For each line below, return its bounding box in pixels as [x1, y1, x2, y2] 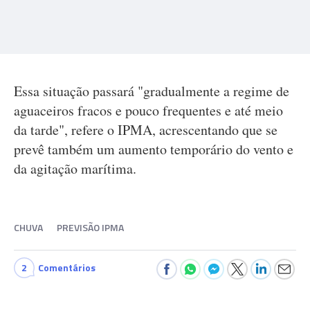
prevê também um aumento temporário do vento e [14, 140, 293, 158]
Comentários [38, 260, 95, 275]
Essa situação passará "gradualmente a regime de [14, 82, 289, 100]
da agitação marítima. [14, 159, 136, 178]
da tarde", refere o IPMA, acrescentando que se [14, 120, 277, 139]
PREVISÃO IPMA [57, 220, 124, 235]
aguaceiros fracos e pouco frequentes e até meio [14, 101, 283, 120]
